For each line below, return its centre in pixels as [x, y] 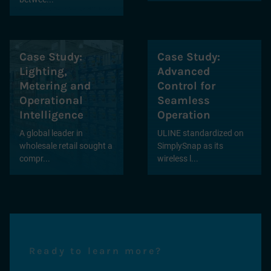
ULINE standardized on [201, 133]
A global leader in [51, 133]
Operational [51, 100]
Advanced [184, 71]
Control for [186, 86]
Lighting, [43, 71]
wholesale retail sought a [66, 146]
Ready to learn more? [96, 251]
